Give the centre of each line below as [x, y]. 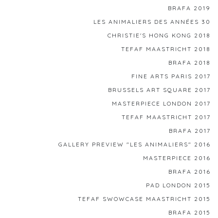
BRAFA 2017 [190, 130]
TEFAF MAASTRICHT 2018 [166, 49]
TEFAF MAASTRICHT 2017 [166, 117]
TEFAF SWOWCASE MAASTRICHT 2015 [144, 199]
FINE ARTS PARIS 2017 [171, 76]
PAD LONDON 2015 [178, 185]
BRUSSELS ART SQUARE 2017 [159, 90]
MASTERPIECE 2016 [177, 158]
